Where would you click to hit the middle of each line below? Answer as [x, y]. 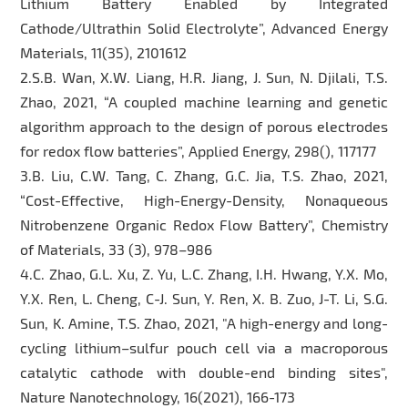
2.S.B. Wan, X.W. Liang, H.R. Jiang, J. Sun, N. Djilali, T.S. [204, 76]
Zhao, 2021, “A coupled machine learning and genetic [204, 101]
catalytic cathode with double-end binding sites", [204, 372]
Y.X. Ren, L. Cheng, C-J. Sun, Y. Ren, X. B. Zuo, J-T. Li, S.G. [204, 298]
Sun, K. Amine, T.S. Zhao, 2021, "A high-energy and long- [204, 322]
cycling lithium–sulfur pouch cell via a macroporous [204, 347]
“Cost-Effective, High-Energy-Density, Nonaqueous [204, 199]
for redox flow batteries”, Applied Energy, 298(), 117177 [199, 150]
